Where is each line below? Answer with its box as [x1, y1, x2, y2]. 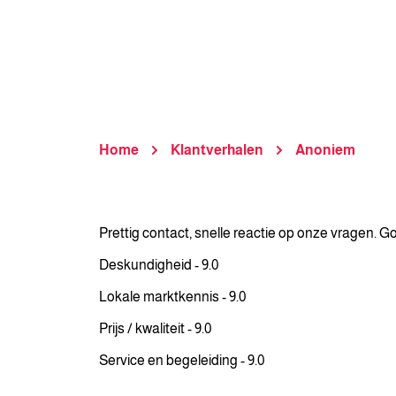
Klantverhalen [171, 142, 263, 157]
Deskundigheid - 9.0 [99, 257, 218, 272]
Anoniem [295, 142, 355, 157]
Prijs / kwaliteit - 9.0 [99, 321, 211, 336]
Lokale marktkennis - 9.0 [99, 289, 246, 304]
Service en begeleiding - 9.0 [99, 353, 264, 368]
